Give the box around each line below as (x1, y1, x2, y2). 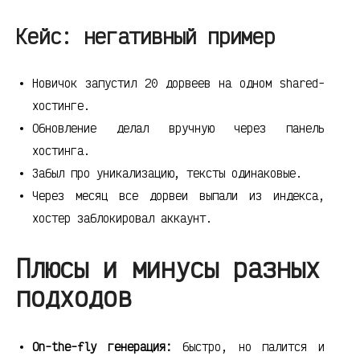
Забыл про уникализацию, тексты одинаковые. (32, 166, 302, 181)
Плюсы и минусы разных (16, 252, 320, 284)
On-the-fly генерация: (32, 339, 172, 354)
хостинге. (32, 98, 90, 113)
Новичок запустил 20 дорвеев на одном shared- (32, 76, 325, 91)
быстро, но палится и (171, 339, 325, 354)
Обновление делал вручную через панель (32, 121, 325, 136)
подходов (16, 280, 132, 313)
